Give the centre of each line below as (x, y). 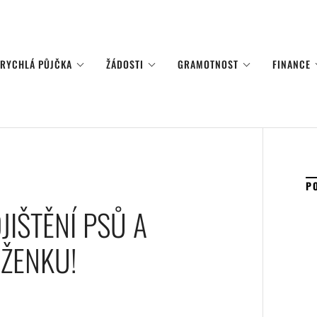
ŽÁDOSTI (125, 64)
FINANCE (292, 64)
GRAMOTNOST (208, 64)
